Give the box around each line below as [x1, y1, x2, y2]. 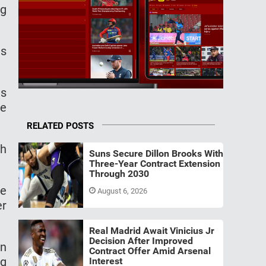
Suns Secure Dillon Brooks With [88, 147, 223, 159]
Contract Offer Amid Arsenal [88, 245, 211, 256]
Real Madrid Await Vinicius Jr [88, 224, 214, 236]
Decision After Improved [88, 235, 193, 246]
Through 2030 [88, 167, 149, 179]
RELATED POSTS [27, 120, 94, 131]
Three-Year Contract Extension [88, 157, 220, 169]
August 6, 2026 [95, 186, 151, 195]
